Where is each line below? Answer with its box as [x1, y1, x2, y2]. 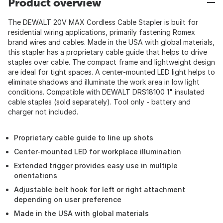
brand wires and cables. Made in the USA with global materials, [8, 38, 215, 46]
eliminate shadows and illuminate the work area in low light [8, 78, 200, 86]
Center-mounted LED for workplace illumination [14, 147, 181, 156]
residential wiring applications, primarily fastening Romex [8, 28, 195, 36]
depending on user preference [14, 195, 121, 204]
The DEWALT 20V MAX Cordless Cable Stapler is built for [8, 18, 198, 26]
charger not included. [8, 108, 78, 116]
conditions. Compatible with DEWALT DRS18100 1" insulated [8, 88, 205, 96]
